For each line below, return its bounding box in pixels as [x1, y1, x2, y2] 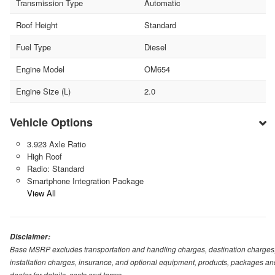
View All [26, 187, 56, 199]
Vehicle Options [10, 114, 93, 131]
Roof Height [16, 19, 58, 31]
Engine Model [16, 63, 64, 76]
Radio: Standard [26, 163, 84, 175]
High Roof [26, 150, 62, 163]
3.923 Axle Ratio [26, 138, 86, 150]
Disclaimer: [10, 231, 50, 242]
